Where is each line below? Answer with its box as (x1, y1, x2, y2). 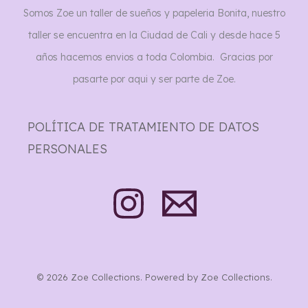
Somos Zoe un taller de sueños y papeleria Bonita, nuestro (23, 6, 285, 19)
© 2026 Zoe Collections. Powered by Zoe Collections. (36, 271, 272, 283)
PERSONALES (27, 140, 107, 157)
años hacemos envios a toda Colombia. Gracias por (35, 50, 273, 63)
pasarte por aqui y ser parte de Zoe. (72, 72, 236, 85)
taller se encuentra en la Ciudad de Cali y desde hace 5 (27, 28, 280, 41)
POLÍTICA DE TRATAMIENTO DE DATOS (27, 118, 259, 135)
